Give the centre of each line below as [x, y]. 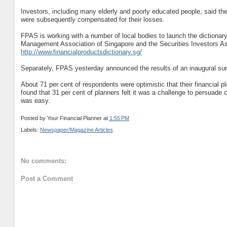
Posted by [34, 118]
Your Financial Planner [74, 118]
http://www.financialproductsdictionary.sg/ [81, 52]
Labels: [30, 129]
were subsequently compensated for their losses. [92, 19]
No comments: [43, 161]
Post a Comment [47, 178]
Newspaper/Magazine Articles [76, 129]
